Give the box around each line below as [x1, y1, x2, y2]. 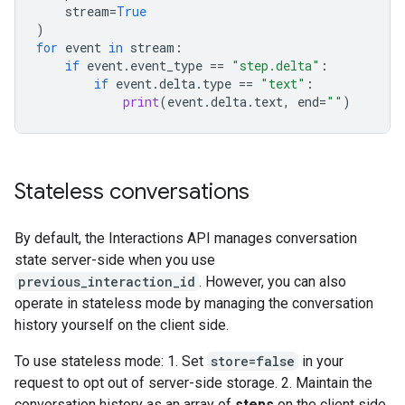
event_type [130, 57, 202, 74]
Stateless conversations [14, 178, 250, 205]
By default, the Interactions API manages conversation [14, 230, 357, 247]
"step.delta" [231, 57, 320, 74]
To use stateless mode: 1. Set [14, 353, 207, 370]
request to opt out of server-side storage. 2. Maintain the [14, 374, 372, 391]
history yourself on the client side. [14, 316, 229, 334]
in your [298, 353, 344, 370]
